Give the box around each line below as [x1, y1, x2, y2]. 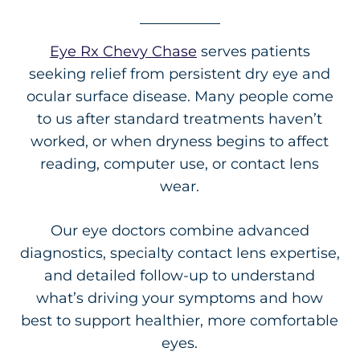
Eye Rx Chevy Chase [49, 42, 197, 60]
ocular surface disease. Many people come [26, 87, 333, 105]
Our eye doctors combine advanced [50, 221, 309, 239]
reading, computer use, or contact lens [40, 154, 320, 173]
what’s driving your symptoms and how [36, 288, 324, 307]
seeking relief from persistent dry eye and [29, 64, 331, 83]
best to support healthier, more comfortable [21, 311, 339, 329]
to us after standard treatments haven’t [37, 109, 323, 128]
